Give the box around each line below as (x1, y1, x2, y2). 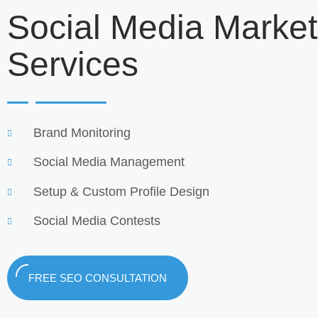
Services (7, 45, 138, 83)
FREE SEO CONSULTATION (28, 271, 167, 284)
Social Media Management (33, 155, 185, 170)
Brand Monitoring (33, 126, 131, 140)
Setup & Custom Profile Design (33, 184, 209, 199)
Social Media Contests (33, 214, 160, 229)
